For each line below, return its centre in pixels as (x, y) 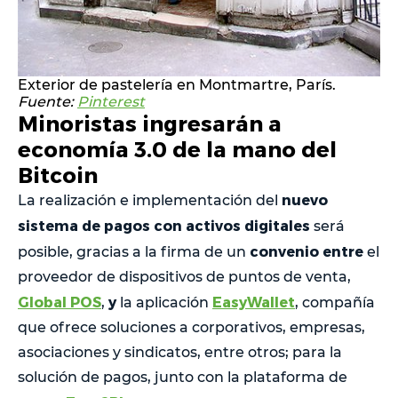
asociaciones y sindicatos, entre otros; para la (180, 352)
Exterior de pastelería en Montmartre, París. (177, 84)
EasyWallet (254, 301)
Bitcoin (58, 174)
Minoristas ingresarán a (150, 123)
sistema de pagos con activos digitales (166, 225)
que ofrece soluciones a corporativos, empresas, (191, 327)
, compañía (335, 302)
